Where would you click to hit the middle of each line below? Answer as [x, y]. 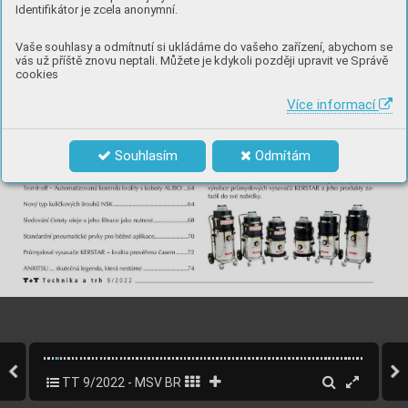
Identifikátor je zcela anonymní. [97, 9]
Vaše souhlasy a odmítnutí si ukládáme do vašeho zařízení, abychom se [204, 46]
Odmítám [281, 156]
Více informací [333, 104]
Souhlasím [144, 156]
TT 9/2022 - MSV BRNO [128, 382]
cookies [37, 74]
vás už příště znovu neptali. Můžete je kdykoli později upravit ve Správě [202, 60]
